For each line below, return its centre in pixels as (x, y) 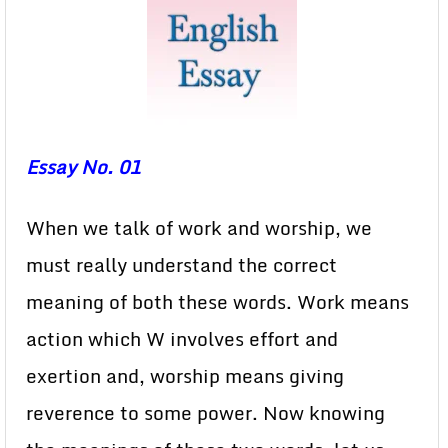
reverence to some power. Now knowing (205, 413)
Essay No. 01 (83, 167)
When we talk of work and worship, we (199, 228)
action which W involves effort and (182, 339)
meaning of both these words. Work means (217, 302)
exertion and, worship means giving (185, 376)
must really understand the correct (181, 265)
